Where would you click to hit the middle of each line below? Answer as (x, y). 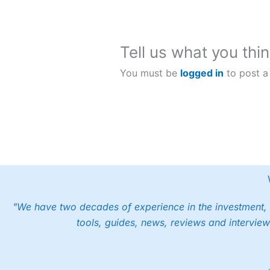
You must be (150, 73)
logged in (202, 73)
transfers (146, 19)
